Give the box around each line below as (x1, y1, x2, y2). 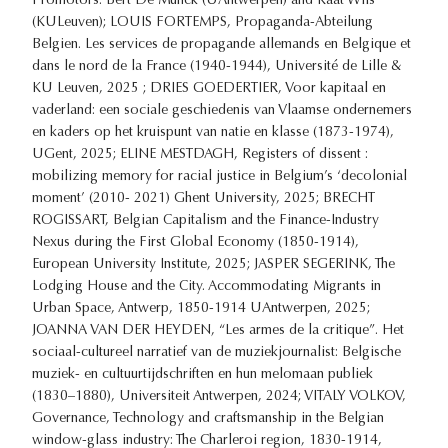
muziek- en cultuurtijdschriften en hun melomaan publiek (32, 367, 373, 382)
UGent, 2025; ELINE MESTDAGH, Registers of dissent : (32, 147, 368, 162)
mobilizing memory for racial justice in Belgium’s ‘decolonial (32, 169, 407, 184)
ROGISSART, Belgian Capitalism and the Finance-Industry (32, 213, 379, 228)
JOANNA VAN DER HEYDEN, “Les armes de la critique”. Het (32, 323, 404, 338)
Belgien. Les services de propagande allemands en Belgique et (32, 37, 411, 52)
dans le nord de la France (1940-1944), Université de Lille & (32, 59, 402, 74)
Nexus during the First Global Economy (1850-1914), (32, 235, 359, 250)
